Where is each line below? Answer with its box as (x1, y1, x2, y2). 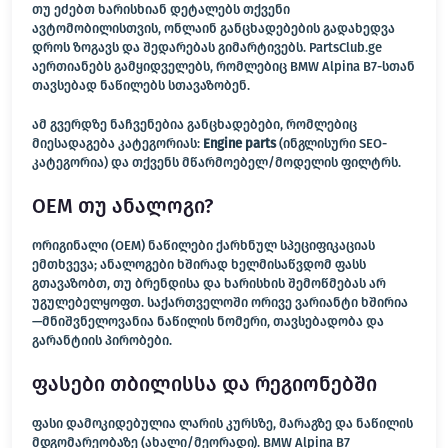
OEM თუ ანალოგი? (32, 193, 213, 218)
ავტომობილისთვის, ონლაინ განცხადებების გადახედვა (32, 20, 395, 36)
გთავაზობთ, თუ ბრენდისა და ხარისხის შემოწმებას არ (32, 275, 386, 291)
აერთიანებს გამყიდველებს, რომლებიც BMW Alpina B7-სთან (32, 58, 415, 74)
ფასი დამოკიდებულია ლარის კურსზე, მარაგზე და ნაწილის (32, 415, 413, 431)
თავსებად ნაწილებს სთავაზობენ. (32, 77, 250, 93)
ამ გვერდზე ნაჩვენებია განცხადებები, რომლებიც (32, 116, 357, 132)
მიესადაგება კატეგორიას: (32, 135, 203, 151)
